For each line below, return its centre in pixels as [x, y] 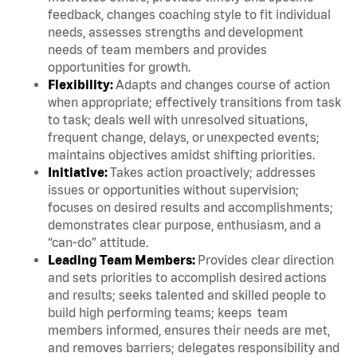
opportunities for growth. [122, 67]
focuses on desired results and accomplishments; [190, 207]
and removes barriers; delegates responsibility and [194, 347]
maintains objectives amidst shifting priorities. [184, 154]
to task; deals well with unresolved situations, [178, 119]
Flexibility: [82, 84]
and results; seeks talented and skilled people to [187, 294]
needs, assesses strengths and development [176, 31]
